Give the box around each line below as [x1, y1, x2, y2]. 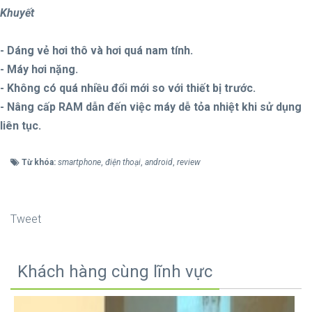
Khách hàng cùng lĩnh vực [17, 262, 212, 282]
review [177, 157, 201, 168]
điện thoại [105, 157, 141, 168]
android [145, 157, 173, 168]
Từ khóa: [22, 157, 58, 168]
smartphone [58, 157, 101, 168]
